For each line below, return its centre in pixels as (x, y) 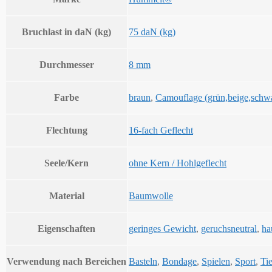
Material (66, 196)
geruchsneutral (229, 229)
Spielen (216, 262)
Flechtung (66, 131)
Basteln (143, 262)
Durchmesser (66, 65)
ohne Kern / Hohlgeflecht (178, 163)
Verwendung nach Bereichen (66, 262)
